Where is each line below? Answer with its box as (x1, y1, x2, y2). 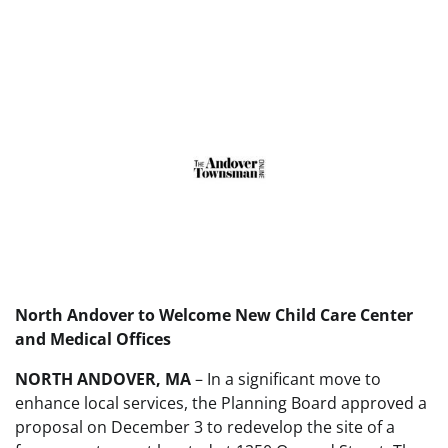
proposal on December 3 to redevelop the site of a (15, 415, 395, 438)
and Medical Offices (15, 327, 171, 350)
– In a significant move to (191, 367, 381, 390)
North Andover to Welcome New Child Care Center (15, 303, 413, 326)
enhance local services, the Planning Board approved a (15, 391, 427, 414)
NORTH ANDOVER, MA (15, 367, 191, 390)
